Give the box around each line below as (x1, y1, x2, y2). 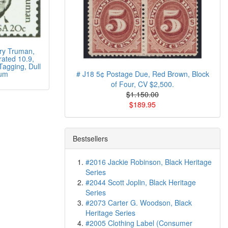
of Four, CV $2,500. (111, 79, 174, 89)
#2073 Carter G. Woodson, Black (85, 197, 192, 208)
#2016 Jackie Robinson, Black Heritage (85, 157, 212, 167)
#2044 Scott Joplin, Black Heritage (85, 177, 196, 187)
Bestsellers (73, 133, 108, 144)
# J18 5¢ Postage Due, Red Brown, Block (76, 69, 209, 79)
